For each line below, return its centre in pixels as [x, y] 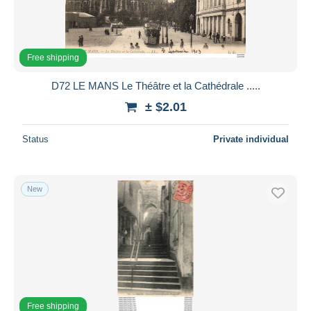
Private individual [251, 139]
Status [35, 139]
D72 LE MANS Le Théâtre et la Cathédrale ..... [155, 85]
